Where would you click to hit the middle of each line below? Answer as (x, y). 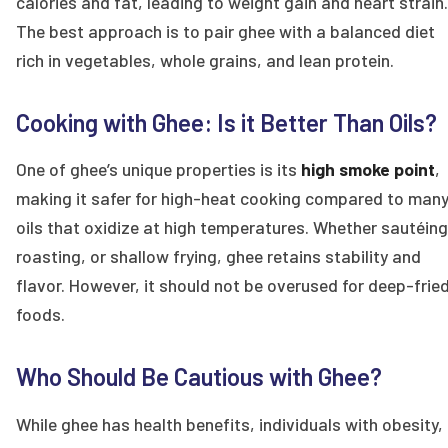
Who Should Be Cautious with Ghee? (199, 377)
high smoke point (368, 169)
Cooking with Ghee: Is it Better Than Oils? (226, 122)
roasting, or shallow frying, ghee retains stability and (218, 256)
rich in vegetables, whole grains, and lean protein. (205, 59)
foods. (40, 314)
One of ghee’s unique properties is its (158, 169)
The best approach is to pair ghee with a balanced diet (225, 30)
